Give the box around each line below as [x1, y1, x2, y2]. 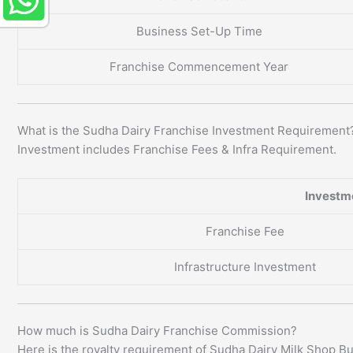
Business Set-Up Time [136, 24, 262, 39]
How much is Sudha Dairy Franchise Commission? [17, 323, 297, 339]
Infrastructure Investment [173, 259, 316, 275]
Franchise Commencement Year [110, 59, 288, 75]
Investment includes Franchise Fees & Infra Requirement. [17, 142, 336, 158]
